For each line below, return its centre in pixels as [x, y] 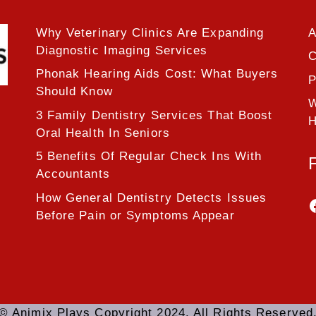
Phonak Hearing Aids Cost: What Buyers [157, 74]
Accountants [73, 174]
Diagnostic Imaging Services [122, 50]
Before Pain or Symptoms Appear [135, 215]
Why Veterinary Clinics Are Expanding [150, 32]
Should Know [74, 92]
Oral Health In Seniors [103, 133]
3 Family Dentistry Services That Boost [154, 115]
